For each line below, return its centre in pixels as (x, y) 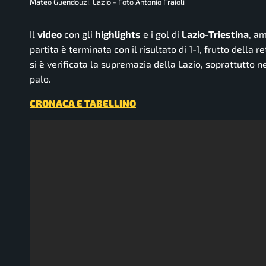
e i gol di (161, 34)
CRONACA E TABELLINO (83, 103)
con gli (78, 34)
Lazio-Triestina (215, 34)
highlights (118, 34)
